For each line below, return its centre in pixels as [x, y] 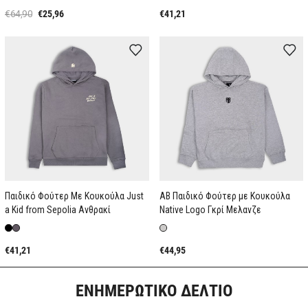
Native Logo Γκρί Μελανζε [210, 209]
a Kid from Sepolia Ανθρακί [58, 209]
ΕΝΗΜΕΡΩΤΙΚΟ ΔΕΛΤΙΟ [154, 290]
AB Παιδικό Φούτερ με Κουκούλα [224, 196]
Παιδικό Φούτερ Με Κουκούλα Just [74, 196]
